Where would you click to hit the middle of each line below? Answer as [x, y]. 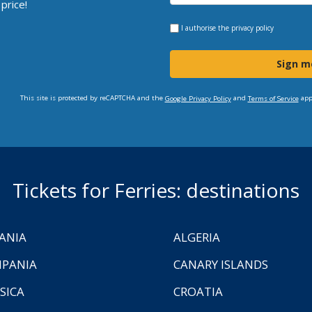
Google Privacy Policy [198, 98]
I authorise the [205, 28]
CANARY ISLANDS [221, 264]
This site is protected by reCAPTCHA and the [92, 97]
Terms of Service [273, 98]
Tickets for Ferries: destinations [156, 190]
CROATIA [198, 291]
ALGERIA [197, 237]
